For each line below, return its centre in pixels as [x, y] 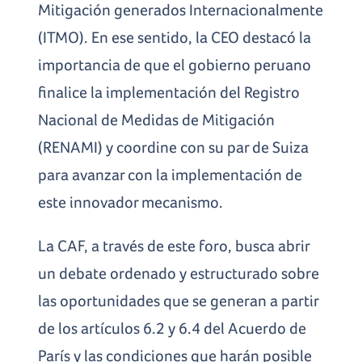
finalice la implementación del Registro [169, 92]
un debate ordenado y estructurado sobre [179, 273]
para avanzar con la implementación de [170, 174]
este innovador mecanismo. [131, 202]
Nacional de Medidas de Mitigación [157, 119]
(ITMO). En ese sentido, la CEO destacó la [175, 37]
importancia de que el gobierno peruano [175, 64]
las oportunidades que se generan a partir [179, 300]
